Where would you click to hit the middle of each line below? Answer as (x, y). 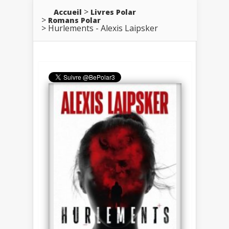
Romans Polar (74, 20)
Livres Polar (113, 12)
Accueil (68, 12)
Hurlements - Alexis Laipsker (103, 28)
